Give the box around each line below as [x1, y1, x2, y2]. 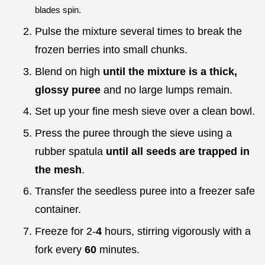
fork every [35, 243, 85, 256]
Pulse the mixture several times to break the [35, 25, 242, 37]
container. [35, 203, 81, 216]
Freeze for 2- [35, 225, 96, 237]
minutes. [96, 243, 140, 256]
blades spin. [35, 5, 81, 15]
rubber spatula [35, 145, 106, 157]
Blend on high [35, 65, 103, 77]
